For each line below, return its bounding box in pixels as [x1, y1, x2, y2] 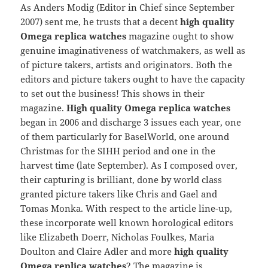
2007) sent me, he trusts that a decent [20, 16, 181, 28]
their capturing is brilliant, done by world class [20, 173, 223, 186]
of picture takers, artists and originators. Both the [20, 59, 233, 71]
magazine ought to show [126, 30, 234, 42]
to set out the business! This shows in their [20, 87, 205, 100]
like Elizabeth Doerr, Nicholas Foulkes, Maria [20, 231, 215, 243]
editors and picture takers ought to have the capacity [20, 73, 245, 86]
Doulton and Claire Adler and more [20, 245, 175, 258]
